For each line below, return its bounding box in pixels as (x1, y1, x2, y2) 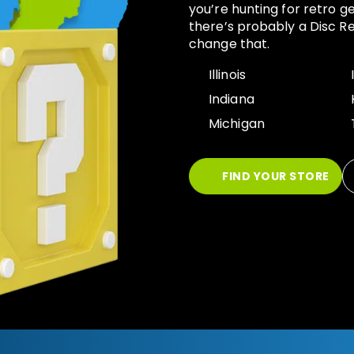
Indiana (209, 90, 254, 109)
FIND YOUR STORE (219, 168, 330, 185)
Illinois (209, 66, 246, 85)
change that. (189, 35, 270, 54)
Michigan (209, 115, 265, 134)
